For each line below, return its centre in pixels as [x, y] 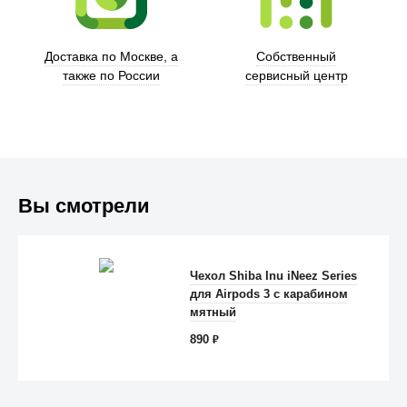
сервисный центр [296, 75]
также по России [111, 75]
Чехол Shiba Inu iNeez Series [274, 275]
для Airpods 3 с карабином [269, 293]
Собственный [296, 56]
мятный [213, 312]
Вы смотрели [84, 205]
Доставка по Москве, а [111, 56]
